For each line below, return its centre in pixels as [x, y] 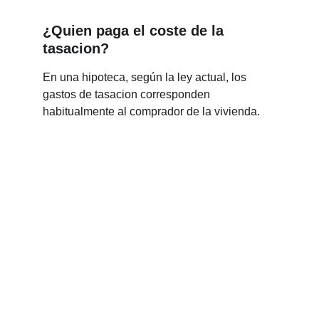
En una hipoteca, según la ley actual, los [146, 77]
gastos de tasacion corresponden [128, 94]
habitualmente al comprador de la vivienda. [151, 111]
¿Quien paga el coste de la [135, 31]
